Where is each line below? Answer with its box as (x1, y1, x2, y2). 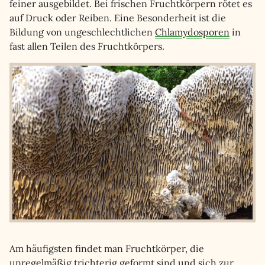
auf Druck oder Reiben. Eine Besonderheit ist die (9, 12, 226, 24)
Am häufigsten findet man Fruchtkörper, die (9, 243, 204, 254)
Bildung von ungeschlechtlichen (9, 26, 155, 38)
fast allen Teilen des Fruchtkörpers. (9, 40, 164, 52)
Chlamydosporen (155, 26, 230, 38)
